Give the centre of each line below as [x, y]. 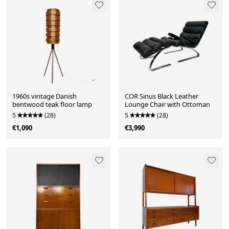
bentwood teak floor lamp [52, 104]
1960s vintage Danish [44, 96]
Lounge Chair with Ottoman [167, 104]
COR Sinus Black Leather [162, 96]
